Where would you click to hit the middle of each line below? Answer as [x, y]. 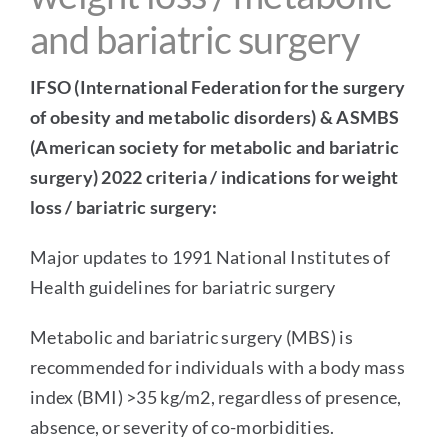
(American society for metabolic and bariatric [214, 146]
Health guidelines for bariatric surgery [182, 286]
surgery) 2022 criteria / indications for [186, 176]
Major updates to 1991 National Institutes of [209, 256]
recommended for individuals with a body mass [217, 366]
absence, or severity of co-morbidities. [182, 426]
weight [370, 176]
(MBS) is [317, 336]
